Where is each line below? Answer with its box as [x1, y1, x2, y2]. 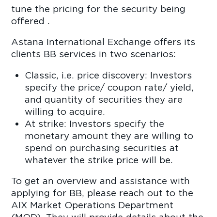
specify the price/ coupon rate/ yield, [24, 81, 194, 93]
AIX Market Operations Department [11, 200, 174, 211]
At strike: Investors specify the [24, 118, 164, 129]
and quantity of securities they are [24, 93, 183, 105]
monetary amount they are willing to [24, 130, 193, 141]
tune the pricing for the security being [11, 3, 186, 14]
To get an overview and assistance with [11, 175, 190, 186]
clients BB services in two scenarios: [11, 48, 176, 60]
